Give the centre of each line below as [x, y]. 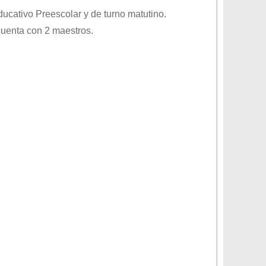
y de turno [104, 14]
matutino [146, 14]
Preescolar [58, 14]
